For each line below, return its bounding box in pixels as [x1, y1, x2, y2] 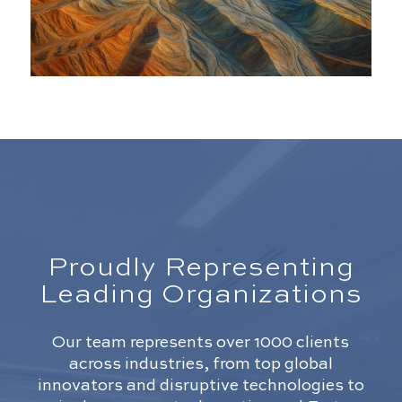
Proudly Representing [47, 255, 354, 283]
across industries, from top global [68, 355, 333, 372]
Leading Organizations [39, 282, 363, 310]
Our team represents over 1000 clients [52, 334, 350, 351]
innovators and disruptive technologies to [37, 377, 364, 394]
